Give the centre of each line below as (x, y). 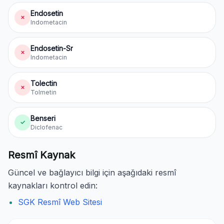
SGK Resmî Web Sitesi (60, 202)
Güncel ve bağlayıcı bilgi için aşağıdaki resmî (92, 172)
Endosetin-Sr (52, 48)
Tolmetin (43, 92)
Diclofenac (46, 127)
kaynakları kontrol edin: (53, 185)
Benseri (43, 118)
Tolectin (44, 83)
